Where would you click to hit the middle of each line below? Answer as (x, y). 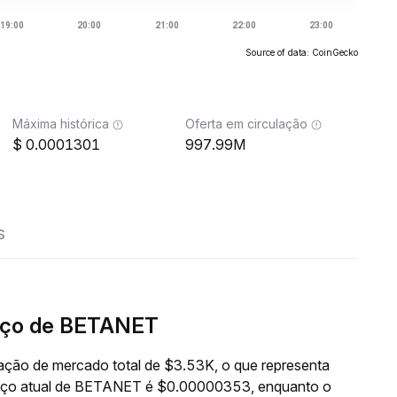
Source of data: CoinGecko (302, 52)
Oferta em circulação (246, 124)
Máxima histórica (61, 124)
